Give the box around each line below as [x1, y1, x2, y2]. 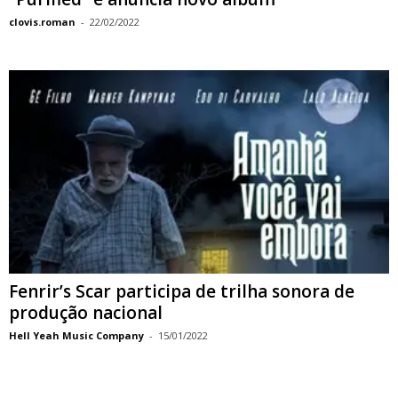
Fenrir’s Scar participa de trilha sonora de [9, 279, 354, 303]
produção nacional [9, 300, 163, 324]
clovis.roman [9, 15, 76, 29]
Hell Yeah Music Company [9, 328, 144, 342]
